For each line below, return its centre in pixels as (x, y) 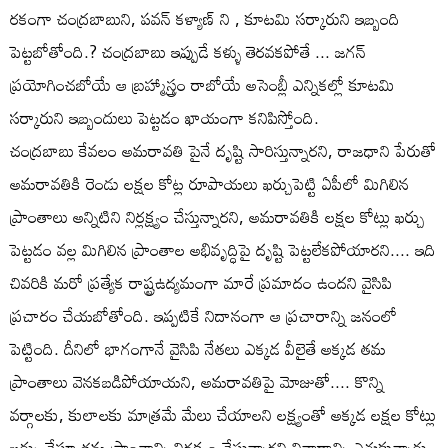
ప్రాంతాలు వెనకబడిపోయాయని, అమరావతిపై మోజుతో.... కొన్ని (197, 381)
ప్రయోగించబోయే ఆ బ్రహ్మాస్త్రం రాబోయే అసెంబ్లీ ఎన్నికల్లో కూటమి (202, 84)
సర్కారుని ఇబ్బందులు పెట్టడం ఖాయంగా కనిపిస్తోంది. (164, 117)
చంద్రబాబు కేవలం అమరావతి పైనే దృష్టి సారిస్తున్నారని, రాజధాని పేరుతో (223, 150)
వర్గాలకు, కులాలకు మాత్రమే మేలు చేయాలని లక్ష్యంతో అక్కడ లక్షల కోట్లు (223, 414)
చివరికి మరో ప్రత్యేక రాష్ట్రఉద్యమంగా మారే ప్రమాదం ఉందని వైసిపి (201, 282)
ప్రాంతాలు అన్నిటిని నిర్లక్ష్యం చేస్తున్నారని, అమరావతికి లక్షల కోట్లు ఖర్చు (217, 216)
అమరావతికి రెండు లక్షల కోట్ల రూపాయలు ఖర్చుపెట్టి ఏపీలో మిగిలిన (209, 183)
